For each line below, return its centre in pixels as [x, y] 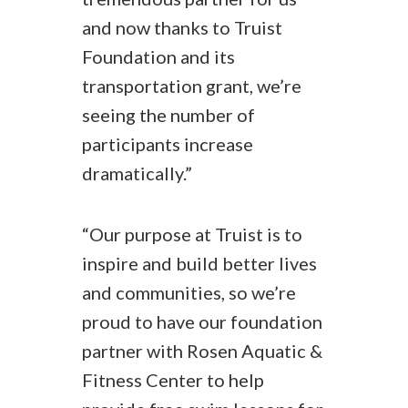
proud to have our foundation [202, 321]
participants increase [168, 144]
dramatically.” [137, 173]
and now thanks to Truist [182, 27]
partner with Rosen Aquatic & [202, 351]
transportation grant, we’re [192, 86]
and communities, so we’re [189, 292]
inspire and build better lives [199, 263]
